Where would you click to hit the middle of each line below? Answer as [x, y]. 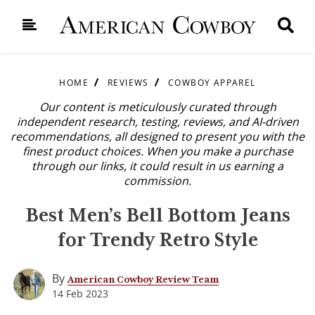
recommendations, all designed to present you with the [157, 136]
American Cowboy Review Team [143, 279]
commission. [157, 181]
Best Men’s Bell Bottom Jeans [157, 214]
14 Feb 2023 [80, 293]
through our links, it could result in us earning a [157, 166]
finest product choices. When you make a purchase [157, 151]
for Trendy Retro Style [157, 239]
